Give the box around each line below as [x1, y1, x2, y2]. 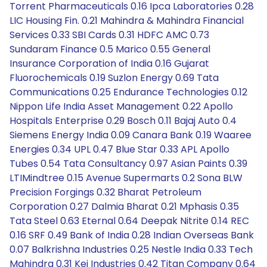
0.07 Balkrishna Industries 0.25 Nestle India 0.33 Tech [10, 243, 253, 256]
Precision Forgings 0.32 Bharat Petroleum [10, 185, 201, 199]
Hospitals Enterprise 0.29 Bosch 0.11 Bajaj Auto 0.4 [10, 114, 237, 128]
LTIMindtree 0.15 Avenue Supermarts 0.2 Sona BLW [10, 171, 243, 185]
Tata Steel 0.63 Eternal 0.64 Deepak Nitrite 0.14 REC [10, 214, 249, 228]
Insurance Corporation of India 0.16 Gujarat [10, 57, 209, 70]
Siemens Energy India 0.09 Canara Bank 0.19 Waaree [10, 128, 252, 142]
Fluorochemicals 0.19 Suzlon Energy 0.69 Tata [10, 71, 219, 85]
